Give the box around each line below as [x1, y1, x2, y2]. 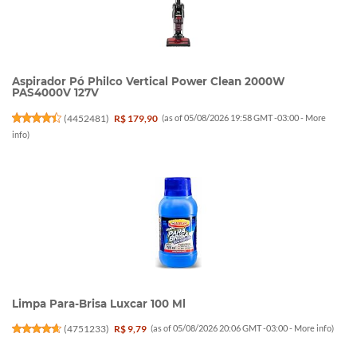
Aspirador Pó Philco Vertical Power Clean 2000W [12, 75, 285, 88]
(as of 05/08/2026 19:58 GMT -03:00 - [162, 112, 306, 123]
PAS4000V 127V [12, 86, 99, 100]
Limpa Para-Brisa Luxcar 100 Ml [12, 297, 186, 311]
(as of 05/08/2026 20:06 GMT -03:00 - [151, 323, 295, 334]
